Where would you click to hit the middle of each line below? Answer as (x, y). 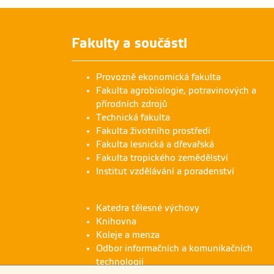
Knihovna (116, 221)
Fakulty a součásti (129, 43)
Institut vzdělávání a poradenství (165, 171)
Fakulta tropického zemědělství (162, 157)
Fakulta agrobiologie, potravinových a (176, 90)
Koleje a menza (128, 235)
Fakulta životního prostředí (153, 131)
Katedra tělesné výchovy (148, 208)
